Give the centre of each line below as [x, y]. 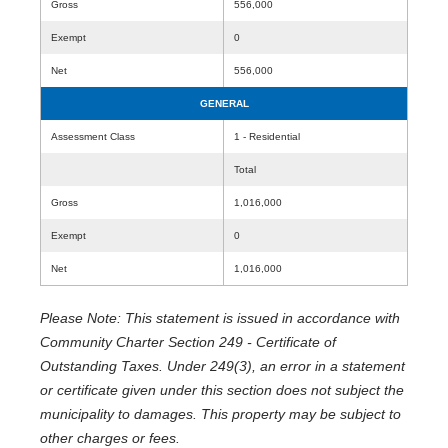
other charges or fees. [110, 438]
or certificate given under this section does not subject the [222, 390]
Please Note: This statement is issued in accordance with [220, 318]
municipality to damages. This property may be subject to [220, 414]
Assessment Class [93, 136]
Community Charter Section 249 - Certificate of [188, 342]
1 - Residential [267, 136]
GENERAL [224, 103]
